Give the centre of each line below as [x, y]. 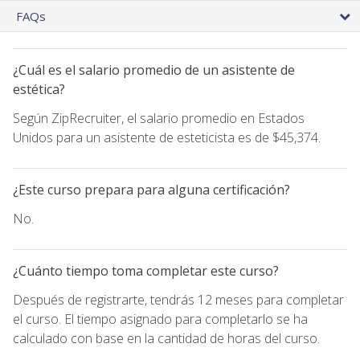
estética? [39, 89]
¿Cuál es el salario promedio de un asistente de [154, 70]
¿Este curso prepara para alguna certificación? [151, 189]
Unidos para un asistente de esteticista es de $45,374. [167, 137]
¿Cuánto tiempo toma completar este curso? [146, 270]
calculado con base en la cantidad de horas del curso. [166, 338]
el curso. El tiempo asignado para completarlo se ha [160, 319]
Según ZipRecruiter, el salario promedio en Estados [159, 118]
